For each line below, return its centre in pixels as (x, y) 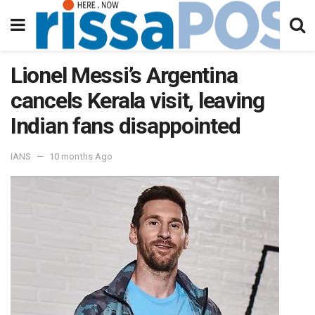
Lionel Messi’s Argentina (124, 75)
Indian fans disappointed (126, 126)
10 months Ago (81, 156)
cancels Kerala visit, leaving (137, 101)
